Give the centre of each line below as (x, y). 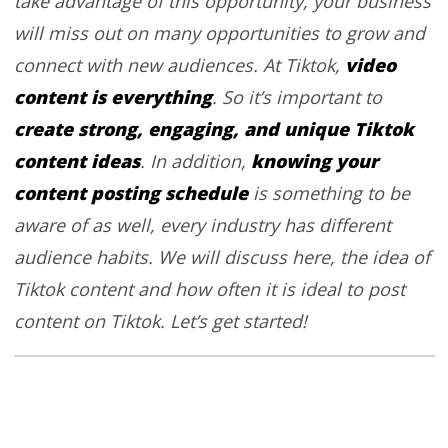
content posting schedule (133, 192)
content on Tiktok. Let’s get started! (160, 320)
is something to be (331, 192)
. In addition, (195, 160)
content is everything (112, 96)
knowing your (314, 160)
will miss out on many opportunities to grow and (219, 32)
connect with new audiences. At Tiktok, (179, 64)
